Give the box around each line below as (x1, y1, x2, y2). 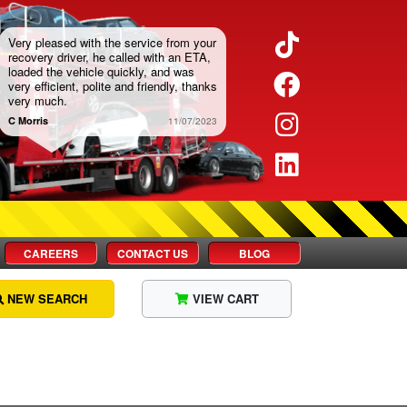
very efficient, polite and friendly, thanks (7, 77, 217, 94)
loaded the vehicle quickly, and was (7, 63, 194, 80)
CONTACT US (117, 244, 188, 262)
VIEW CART (188, 290, 259, 308)
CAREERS (24, 244, 78, 262)
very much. (7, 92, 67, 109)
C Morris (7, 114, 48, 127)
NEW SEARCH (4, 290, 87, 308)
